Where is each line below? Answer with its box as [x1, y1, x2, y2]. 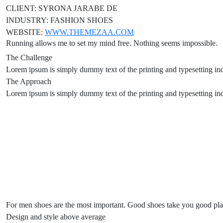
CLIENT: [6, 4, 38, 13]
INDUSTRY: [6, 16, 50, 25]
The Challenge [6, 53, 52, 62]
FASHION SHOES [50, 16, 113, 25]
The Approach [6, 77, 51, 86]
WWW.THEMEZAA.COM [45, 28, 134, 37]
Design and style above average [6, 213, 106, 222]
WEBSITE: [6, 28, 45, 37]
